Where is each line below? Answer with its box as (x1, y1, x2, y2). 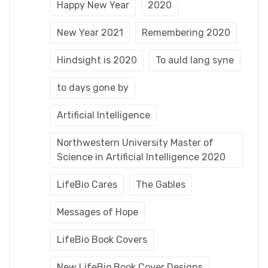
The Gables (136, 178, 185, 190)
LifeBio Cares (57, 178, 117, 190)
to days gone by (57, 81, 129, 93)
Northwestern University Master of (57, 136, 214, 148)
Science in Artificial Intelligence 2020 (57, 151, 226, 163)
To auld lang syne (156, 54, 234, 66)
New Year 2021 (57, 26, 123, 38)
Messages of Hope (57, 206, 138, 218)
